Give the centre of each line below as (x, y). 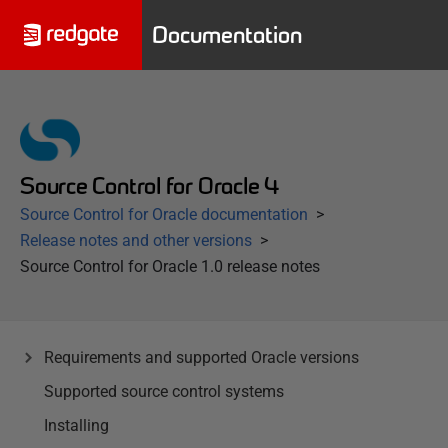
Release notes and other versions (136, 240)
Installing (76, 425)
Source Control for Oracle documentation (164, 214)
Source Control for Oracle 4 (150, 186)
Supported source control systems (164, 391)
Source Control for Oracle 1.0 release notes (170, 266)
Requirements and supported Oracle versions (201, 357)
